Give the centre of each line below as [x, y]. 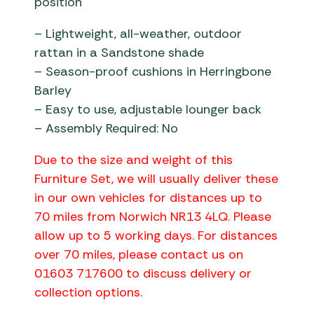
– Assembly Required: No [107, 129]
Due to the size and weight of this [134, 160]
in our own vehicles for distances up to [149, 198]
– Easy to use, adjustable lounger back [148, 110]
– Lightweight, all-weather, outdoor [138, 34]
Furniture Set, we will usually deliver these [157, 179]
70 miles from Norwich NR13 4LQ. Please [153, 217]
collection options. [89, 293]
